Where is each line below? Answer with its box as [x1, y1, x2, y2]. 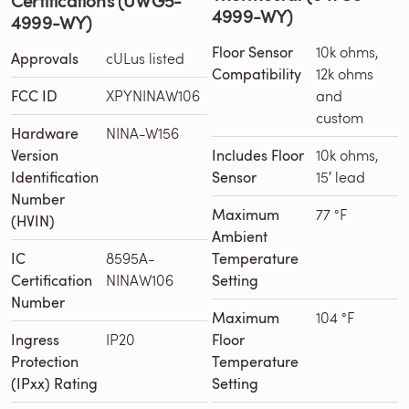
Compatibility [212, 63, 301, 84]
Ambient [212, 225, 267, 246]
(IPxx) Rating [11, 372, 98, 393]
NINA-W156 [106, 122, 180, 142]
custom [316, 107, 363, 127]
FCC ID [11, 85, 58, 106]
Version [11, 144, 58, 165]
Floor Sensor [212, 41, 293, 62]
